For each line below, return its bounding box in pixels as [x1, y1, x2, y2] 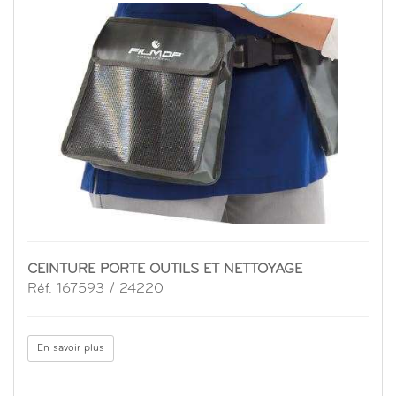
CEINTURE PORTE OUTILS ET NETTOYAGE [27, 263, 302, 278]
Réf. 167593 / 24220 [27, 282, 164, 297]
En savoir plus [37, 343, 104, 354]
